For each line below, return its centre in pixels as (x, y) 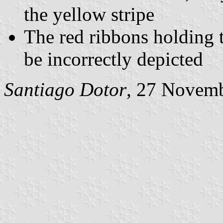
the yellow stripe (89, 14)
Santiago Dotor (65, 89)
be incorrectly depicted (113, 59)
